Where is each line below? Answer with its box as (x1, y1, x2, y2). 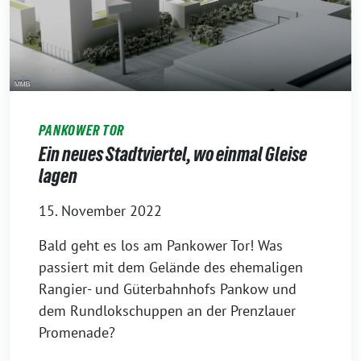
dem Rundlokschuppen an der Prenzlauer (39, 301, 296, 320)
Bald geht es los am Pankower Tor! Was (39, 235, 283, 255)
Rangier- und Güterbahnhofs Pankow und (39, 279, 297, 298)
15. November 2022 (39, 201, 162, 220)
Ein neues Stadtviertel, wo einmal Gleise (39, 143, 307, 165)
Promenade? (39, 322, 115, 342)
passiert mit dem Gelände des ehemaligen (39, 257, 303, 276)
